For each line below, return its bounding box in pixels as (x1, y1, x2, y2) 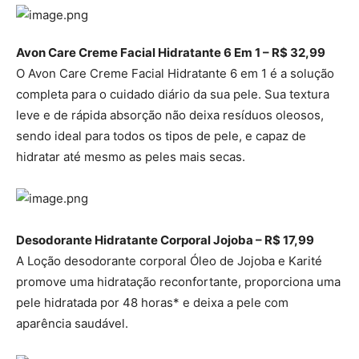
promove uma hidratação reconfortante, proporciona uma (16, 274, 341, 290)
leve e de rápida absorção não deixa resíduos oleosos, (16, 107, 324, 123)
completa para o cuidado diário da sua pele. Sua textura (16, 87, 329, 103)
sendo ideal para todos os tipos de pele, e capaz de (16, 128, 306, 144)
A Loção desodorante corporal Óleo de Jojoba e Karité (16, 253, 322, 269)
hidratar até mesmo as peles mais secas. (16, 149, 245, 165)
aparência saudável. (16, 316, 128, 332)
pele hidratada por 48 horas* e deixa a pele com (16, 295, 288, 311)
